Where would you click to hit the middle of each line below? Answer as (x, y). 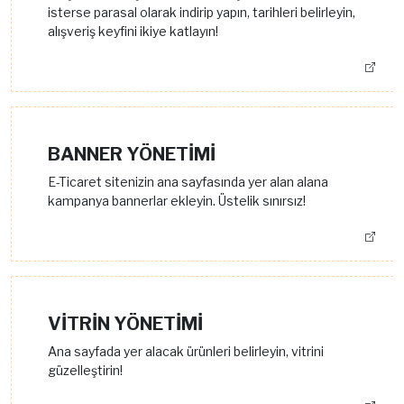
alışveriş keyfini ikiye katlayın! (133, 32)
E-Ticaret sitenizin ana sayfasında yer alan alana (188, 182)
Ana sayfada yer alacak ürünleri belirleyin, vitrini (186, 352)
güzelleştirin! (85, 371)
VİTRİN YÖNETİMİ (125, 324)
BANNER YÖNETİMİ (132, 155)
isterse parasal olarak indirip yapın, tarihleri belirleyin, (202, 13)
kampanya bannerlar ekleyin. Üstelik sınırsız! (177, 201)
